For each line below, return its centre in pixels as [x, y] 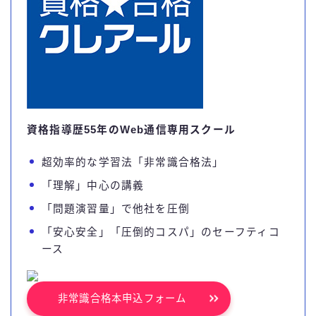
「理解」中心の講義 [93, 185]
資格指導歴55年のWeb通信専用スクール [131, 129]
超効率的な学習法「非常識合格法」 [133, 162]
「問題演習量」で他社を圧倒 [116, 208]
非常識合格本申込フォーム [122, 298]
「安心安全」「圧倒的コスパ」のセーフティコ [160, 232]
